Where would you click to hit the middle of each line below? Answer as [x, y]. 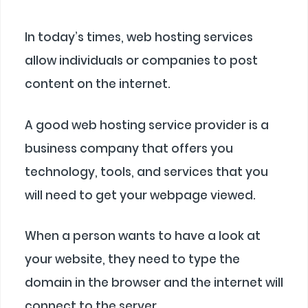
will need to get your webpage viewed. [140, 195]
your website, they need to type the [132, 260]
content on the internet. [98, 84]
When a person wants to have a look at [143, 236]
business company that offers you [129, 148]
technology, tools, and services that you [146, 172]
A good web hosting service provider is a [147, 125]
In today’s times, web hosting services [139, 37]
